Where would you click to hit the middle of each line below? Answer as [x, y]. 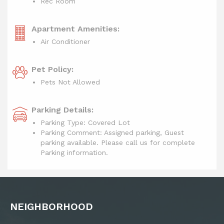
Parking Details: [62, 110]
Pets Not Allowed [70, 82]
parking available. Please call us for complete [118, 143]
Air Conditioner [65, 42]
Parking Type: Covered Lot [85, 123]
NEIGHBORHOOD [51, 206]
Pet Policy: [52, 69]
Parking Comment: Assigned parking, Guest [112, 133]
